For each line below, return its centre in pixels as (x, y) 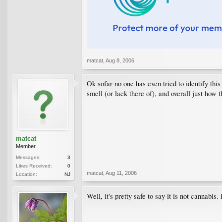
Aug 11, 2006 (121, 173)
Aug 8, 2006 (120, 60)
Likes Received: (34, 166)
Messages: (28, 157)
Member (26, 146)
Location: (27, 174)
